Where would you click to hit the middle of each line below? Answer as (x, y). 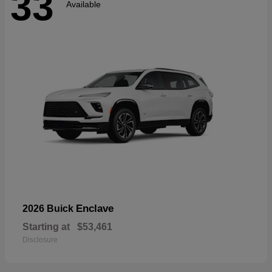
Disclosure (40, 240)
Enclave (95, 208)
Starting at (46, 226)
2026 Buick (49, 208)
